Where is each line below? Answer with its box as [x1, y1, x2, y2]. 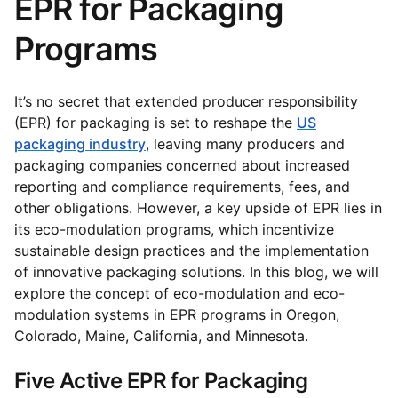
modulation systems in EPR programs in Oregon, [14, 306, 339, 323]
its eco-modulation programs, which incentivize [14, 220, 334, 238]
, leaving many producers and [146, 135, 345, 153]
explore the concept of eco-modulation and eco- [14, 284, 345, 302]
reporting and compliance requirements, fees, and [14, 178, 350, 195]
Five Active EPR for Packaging [14, 368, 308, 394]
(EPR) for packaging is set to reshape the [14, 114, 297, 131]
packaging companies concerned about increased [14, 156, 350, 174]
